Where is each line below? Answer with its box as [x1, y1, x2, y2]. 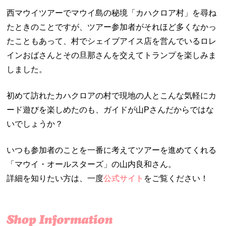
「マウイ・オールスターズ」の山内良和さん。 [7, 159, 177, 168]
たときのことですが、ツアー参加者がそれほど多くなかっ [7, 22, 217, 31]
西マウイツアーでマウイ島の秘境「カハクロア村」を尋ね [7, 8, 217, 17]
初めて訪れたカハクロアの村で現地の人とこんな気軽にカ [7, 91, 217, 100]
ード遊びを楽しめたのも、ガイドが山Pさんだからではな [7, 105, 214, 114]
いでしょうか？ [7, 119, 72, 128]
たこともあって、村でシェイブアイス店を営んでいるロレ [7, 36, 217, 45]
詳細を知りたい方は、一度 [7, 174, 104, 183]
